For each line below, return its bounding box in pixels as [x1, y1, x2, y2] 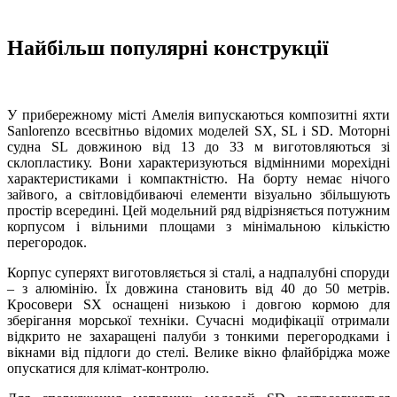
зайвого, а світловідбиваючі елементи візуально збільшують [7, 187, 390, 203]
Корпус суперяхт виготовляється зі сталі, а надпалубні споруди [7, 265, 390, 281]
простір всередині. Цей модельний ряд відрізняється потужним [7, 203, 390, 219]
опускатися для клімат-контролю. [7, 361, 209, 377]
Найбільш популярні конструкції [7, 35, 329, 59]
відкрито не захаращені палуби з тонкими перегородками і [7, 329, 390, 345]
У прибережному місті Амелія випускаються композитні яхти [7, 107, 390, 123]
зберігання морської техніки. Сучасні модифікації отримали [7, 313, 390, 329]
